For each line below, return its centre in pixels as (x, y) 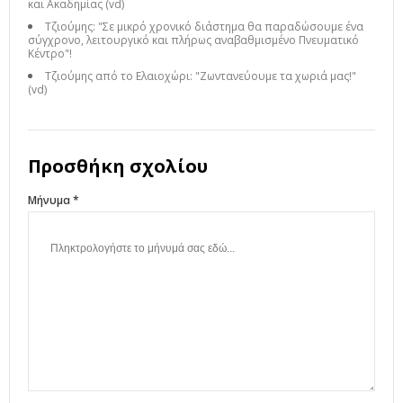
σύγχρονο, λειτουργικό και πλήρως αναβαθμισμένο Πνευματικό (193, 40)
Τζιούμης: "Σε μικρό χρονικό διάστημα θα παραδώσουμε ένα (204, 27)
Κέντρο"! (50, 54)
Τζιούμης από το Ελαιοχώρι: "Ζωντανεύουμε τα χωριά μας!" (201, 76)
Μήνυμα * (54, 201)
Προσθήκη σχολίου (118, 166)
